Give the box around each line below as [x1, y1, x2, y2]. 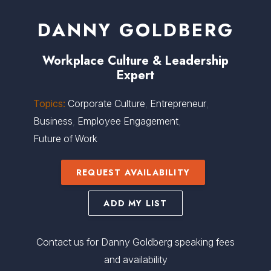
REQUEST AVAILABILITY [76, 166, 190, 178]
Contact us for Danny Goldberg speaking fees [36, 236, 235, 248]
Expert [117, 67, 154, 84]
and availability [103, 253, 168, 266]
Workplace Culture [42, 52, 149, 70]
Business [33, 115, 73, 127]
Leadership [165, 52, 229, 70]
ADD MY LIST [103, 197, 168, 209]
